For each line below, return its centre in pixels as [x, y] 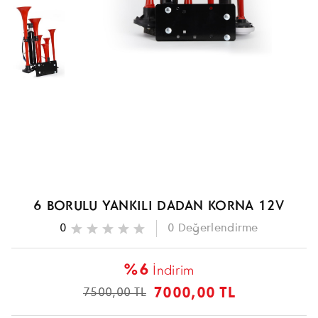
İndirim [172, 271]
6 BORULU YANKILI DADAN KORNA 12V [159, 206]
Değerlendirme [218, 228]
